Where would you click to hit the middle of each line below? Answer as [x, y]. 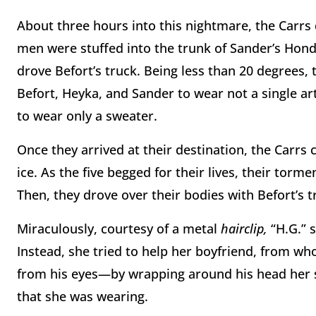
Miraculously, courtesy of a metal [119, 229]
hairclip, [246, 229]
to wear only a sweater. [87, 116]
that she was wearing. [83, 297]
